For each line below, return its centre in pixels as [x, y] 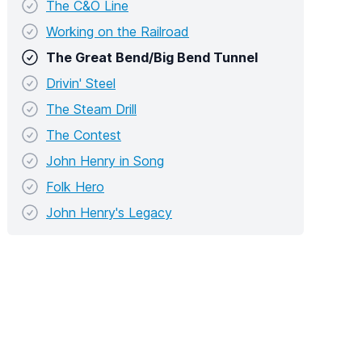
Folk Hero [75, 186]
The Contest [84, 135]
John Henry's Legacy [109, 212]
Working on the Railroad [118, 31]
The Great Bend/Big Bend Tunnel [152, 57]
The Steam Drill [91, 109]
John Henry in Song [105, 160]
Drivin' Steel [81, 83]
